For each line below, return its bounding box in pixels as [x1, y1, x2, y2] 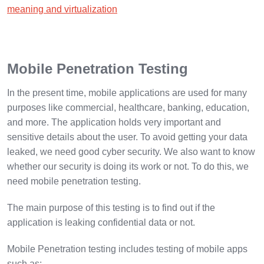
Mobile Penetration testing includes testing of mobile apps [7, 243, 247, 254]
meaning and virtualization [7, 4, 117, 14]
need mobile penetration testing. [7, 176, 146, 186]
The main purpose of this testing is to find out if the [7, 202, 215, 213]
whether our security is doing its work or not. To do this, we [7, 161, 249, 171]
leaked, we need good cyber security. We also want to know [7, 146, 255, 157]
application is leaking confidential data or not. [7, 217, 197, 227]
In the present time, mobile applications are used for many [7, 87, 247, 98]
